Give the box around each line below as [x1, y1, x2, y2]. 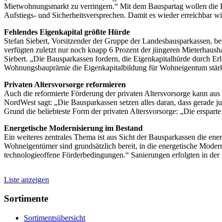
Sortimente [4, 193, 48, 204]
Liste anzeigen [4, 175, 49, 184]
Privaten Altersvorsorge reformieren [4, 80, 126, 89]
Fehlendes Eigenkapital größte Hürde [4, 27, 130, 36]
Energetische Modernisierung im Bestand [4, 123, 143, 132]
